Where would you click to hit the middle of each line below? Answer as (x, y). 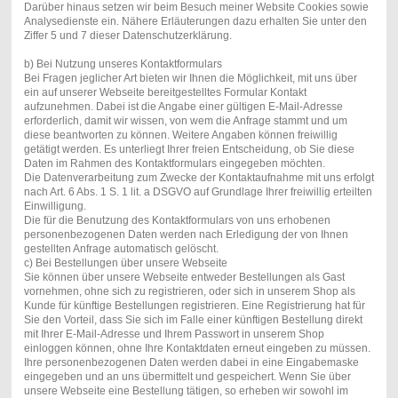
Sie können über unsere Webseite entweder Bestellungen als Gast (184, 278)
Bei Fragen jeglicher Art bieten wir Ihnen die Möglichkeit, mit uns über (190, 79)
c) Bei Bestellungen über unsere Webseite (125, 263)
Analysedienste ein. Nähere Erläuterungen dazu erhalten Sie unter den (195, 22)
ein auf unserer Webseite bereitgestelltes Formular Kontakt (165, 93)
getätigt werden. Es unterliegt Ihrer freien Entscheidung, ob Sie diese (189, 150)
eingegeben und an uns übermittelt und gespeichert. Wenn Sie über (187, 377)
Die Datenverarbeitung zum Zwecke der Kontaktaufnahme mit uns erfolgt (199, 178)
